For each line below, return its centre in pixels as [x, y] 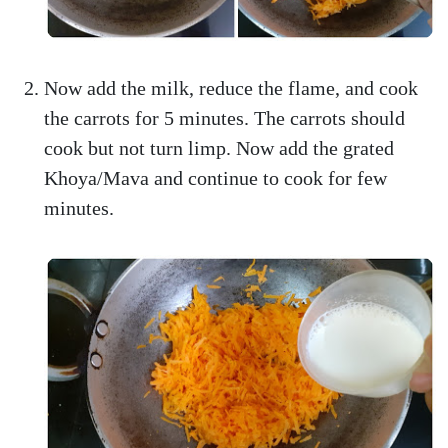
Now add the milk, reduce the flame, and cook [231, 88]
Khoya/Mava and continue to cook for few [215, 178]
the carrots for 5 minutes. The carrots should [224, 118]
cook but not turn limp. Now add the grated [219, 148]
